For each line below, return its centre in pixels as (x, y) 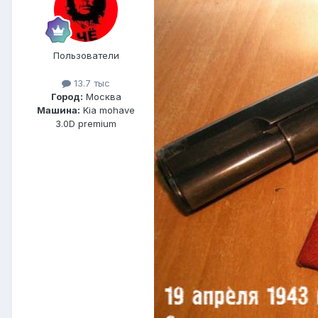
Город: (67, 96)
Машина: (59, 110)
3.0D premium (86, 123)
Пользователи (86, 55)
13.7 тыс (91, 83)
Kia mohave (108, 110)
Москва (102, 96)
